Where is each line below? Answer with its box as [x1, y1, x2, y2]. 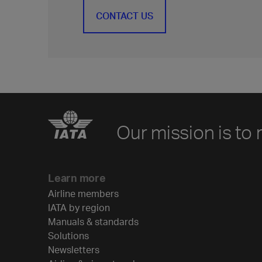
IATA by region [48, 201, 110, 213]
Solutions [48, 229, 89, 242]
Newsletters [48, 243, 99, 256]
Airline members [48, 187, 119, 199]
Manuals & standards [48, 215, 139, 227]
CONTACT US [96, 9, 153, 22]
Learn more [48, 171, 106, 184]
